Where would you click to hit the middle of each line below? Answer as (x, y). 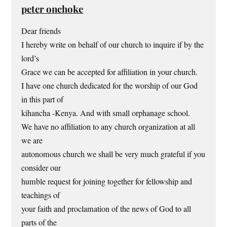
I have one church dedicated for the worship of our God (110, 85)
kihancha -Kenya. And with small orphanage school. (106, 113)
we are (32, 140)
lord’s (30, 58)
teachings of (41, 195)
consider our (41, 167)
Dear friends (41, 31)
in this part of (43, 99)
